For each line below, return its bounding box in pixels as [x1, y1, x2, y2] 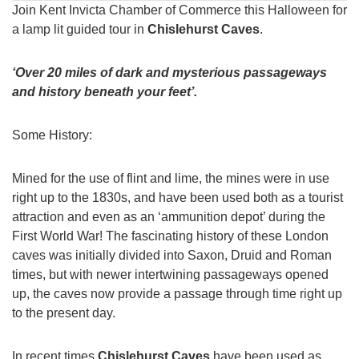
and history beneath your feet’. [12, 85, 200, 99]
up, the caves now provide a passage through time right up [12, 287, 342, 301]
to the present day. [12, 306, 115, 320]
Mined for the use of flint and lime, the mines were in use [12, 171, 329, 185]
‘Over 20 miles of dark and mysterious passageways [12, 66, 327, 79]
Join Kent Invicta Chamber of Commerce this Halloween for [12, 3, 347, 17]
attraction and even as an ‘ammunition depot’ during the [12, 210, 325, 224]
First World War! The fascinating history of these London [12, 229, 329, 243]
